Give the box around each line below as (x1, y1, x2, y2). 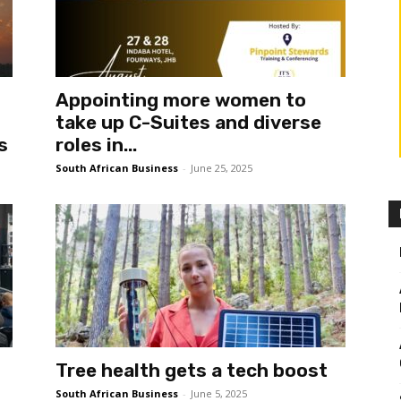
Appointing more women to (55, 89, 306, 111)
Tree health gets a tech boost (55, 359, 328, 381)
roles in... (55, 133, 137, 156)
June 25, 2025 (191, 161, 252, 175)
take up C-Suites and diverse (55, 111, 321, 133)
